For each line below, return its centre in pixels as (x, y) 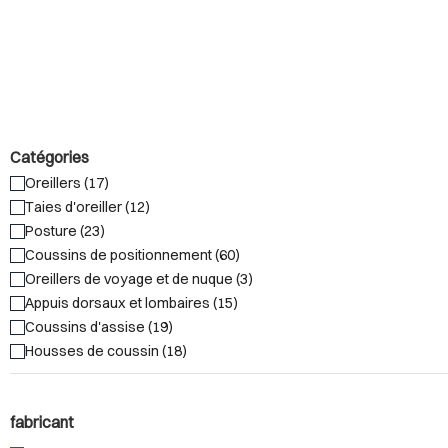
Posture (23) (65, 231)
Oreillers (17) (67, 183)
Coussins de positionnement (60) (132, 255)
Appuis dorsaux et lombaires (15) (131, 303)
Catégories (49, 157)
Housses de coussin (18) (106, 351)
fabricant (42, 422)
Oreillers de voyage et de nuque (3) (139, 279)
